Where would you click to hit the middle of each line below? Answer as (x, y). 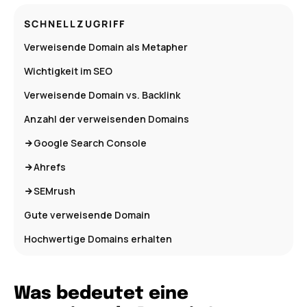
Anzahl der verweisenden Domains (107, 119)
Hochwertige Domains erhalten (98, 239)
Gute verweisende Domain (87, 215)
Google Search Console (90, 143)
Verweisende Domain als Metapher (106, 47)
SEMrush (54, 191)
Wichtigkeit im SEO (68, 71)
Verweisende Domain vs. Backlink (102, 95)
